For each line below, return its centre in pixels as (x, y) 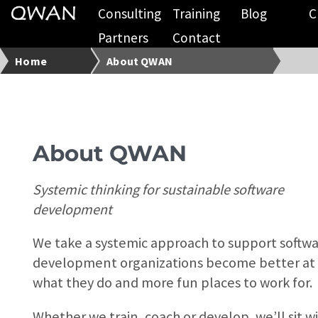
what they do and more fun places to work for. (173, 283)
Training (196, 13)
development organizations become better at (174, 263)
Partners (123, 38)
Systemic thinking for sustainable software (159, 190)
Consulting (129, 13)
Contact (196, 38)
